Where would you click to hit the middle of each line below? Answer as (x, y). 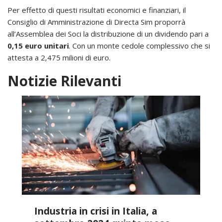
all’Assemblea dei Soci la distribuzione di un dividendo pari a (108, 33)
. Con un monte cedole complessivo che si (139, 45)
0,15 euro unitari (38, 45)
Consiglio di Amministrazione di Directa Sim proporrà (96, 22)
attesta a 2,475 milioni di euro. (59, 57)
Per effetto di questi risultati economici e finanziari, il (97, 10)
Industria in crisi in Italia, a (96, 211)
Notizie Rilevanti (64, 81)
